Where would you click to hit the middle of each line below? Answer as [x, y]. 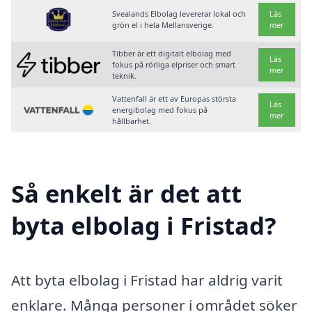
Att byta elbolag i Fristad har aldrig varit [147, 280]
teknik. [125, 76]
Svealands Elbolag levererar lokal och [179, 14]
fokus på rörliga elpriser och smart [174, 65]
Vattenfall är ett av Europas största [174, 99]
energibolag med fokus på [160, 110]
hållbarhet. [132, 121]
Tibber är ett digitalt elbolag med [172, 54]
